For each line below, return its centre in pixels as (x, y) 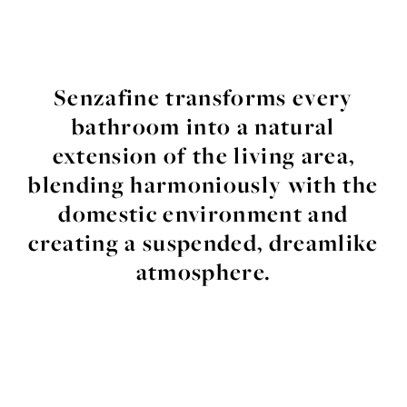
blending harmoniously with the (203, 185)
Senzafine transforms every (203, 98)
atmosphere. (203, 272)
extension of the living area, (203, 156)
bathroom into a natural (203, 127)
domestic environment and (203, 214)
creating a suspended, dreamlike (203, 243)
